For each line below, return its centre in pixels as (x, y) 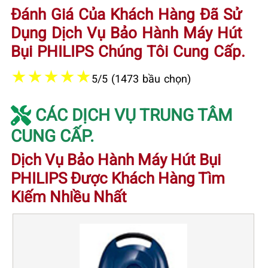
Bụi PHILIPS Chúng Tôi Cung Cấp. (128, 51)
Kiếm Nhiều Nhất (69, 196)
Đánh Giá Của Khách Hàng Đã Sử (126, 13)
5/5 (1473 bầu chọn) (141, 78)
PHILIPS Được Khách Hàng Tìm (118, 177)
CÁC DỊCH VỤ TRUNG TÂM (131, 114)
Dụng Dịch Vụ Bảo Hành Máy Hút (127, 32)
